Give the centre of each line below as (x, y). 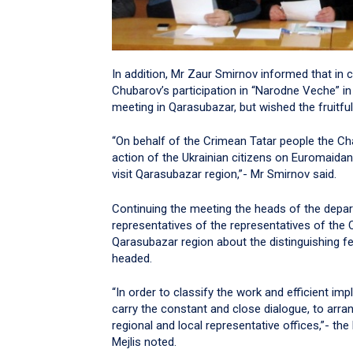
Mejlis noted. (144, 342)
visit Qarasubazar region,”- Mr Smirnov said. (224, 175)
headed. (132, 258)
